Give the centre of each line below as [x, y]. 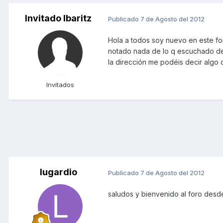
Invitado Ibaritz [58, 18]
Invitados [60, 85]
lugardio [58, 172]
